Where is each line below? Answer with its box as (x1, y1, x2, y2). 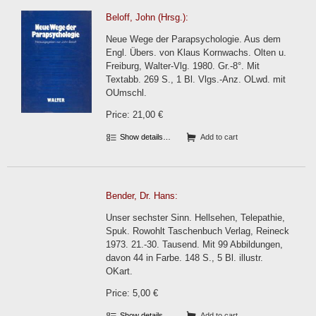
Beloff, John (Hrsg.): (106, 12, 188, 23)
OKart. (106, 266, 133, 276)
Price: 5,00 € (106, 288, 158, 298)
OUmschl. (106, 87, 147, 98)
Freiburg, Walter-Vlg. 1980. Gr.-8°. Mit (106, 61, 260, 71)
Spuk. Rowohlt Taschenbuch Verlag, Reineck (106, 226, 289, 236)
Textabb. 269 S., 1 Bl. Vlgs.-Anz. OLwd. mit (106, 74, 286, 85)
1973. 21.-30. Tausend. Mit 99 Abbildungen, (106, 239, 283, 250)
